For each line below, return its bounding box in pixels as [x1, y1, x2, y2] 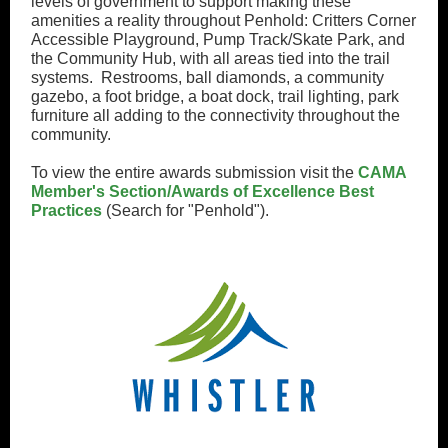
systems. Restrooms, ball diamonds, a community [31, 69, 384, 86]
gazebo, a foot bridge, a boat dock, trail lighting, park [31, 88, 399, 105]
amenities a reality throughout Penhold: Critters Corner [31, 12, 416, 29]
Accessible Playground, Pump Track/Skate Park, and [31, 31, 405, 48]
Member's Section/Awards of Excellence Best [31, 183, 374, 200]
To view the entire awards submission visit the [31, 164, 358, 181]
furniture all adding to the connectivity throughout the [31, 107, 400, 124]
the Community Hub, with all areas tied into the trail [31, 50, 390, 67]
